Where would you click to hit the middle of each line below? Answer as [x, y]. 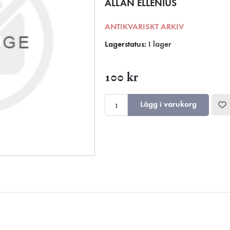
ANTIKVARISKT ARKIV [145, 27]
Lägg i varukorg [169, 104]
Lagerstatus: [126, 45]
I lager [160, 45]
